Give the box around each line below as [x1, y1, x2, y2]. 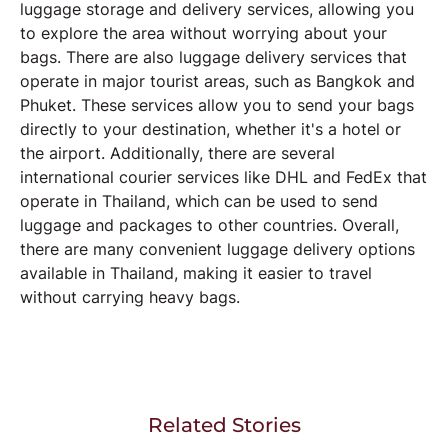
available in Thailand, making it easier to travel [20, 263, 372, 284]
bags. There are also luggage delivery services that [20, 47, 407, 68]
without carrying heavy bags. [20, 287, 240, 308]
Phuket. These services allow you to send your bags [20, 95, 414, 116]
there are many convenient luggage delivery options [20, 239, 415, 260]
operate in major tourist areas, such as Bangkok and [20, 71, 415, 92]
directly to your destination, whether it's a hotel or [20, 119, 401, 140]
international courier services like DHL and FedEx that [20, 167, 427, 188]
